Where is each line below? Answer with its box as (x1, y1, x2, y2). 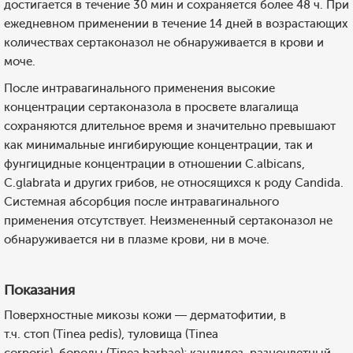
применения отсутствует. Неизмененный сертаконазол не (4, 214, 333, 228)
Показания (4, 281, 75, 299)
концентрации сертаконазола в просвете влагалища (4, 100, 299, 114)
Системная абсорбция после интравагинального (4, 195, 279, 209)
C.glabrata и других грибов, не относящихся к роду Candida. (4, 176, 344, 190)
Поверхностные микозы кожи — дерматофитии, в (4, 308, 286, 322)
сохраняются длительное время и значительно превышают (4, 119, 336, 133)
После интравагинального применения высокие (4, 81, 275, 95)
